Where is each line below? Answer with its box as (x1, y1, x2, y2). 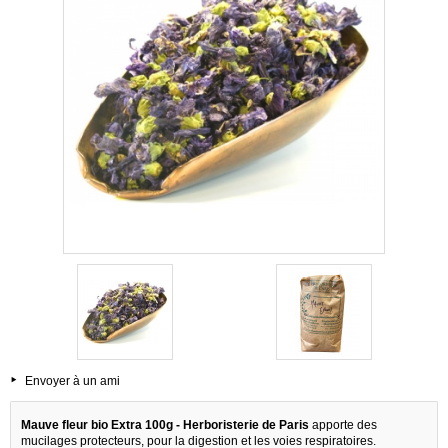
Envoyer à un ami (25, 373, 120, 388)
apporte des (309, 417, 377, 432)
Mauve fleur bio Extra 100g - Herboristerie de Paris (21, 417, 309, 432)
